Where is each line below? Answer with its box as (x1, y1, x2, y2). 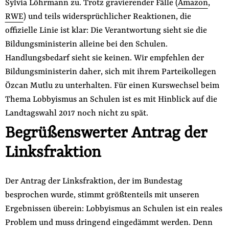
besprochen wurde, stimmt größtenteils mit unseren (5, 190, 199, 200)
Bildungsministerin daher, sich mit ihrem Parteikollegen (5, 67, 216, 77)
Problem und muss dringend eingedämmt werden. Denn (5, 218, 213, 227)
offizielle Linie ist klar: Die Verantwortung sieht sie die (5, 26, 207, 35)
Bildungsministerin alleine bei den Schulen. (5, 39, 168, 49)
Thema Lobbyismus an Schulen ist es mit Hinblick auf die (5, 95, 217, 104)
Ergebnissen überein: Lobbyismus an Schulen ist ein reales (5, 204, 222, 214)
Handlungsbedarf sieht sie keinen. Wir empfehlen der (5, 53, 204, 63)
